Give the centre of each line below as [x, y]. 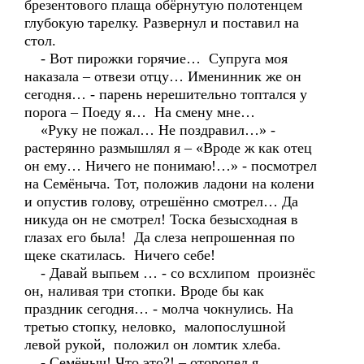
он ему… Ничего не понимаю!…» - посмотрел [171, 166]
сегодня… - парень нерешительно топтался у [166, 94]
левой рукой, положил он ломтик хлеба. [153, 344]
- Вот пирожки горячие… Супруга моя [156, 58]
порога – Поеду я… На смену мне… [140, 112]
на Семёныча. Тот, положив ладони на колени [169, 184]
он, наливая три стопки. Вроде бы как [144, 291]
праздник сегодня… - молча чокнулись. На [159, 309]
